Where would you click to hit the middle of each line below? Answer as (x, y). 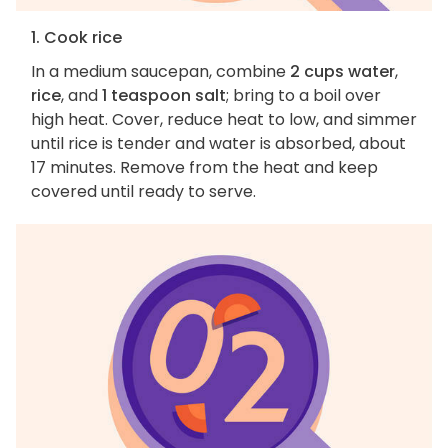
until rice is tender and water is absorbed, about (218, 144)
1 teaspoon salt (164, 96)
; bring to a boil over (303, 96)
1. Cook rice (76, 38)
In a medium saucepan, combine (160, 72)
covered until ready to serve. (143, 192)
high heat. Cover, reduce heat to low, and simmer (224, 120)
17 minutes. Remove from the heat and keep (204, 168)
